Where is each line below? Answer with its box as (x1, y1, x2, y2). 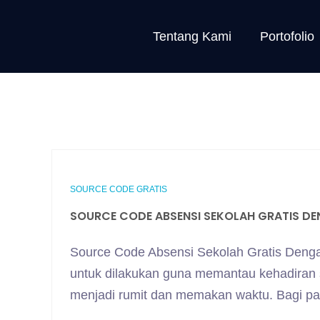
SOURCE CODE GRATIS (70, 184, 167, 194)
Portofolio (259, 29, 314, 44)
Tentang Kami (152, 29, 231, 44)
